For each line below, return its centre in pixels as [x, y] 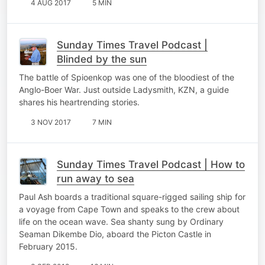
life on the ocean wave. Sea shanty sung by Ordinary [121, 221]
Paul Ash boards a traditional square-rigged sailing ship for [132, 196]
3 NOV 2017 [51, 122]
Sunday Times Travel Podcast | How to [151, 164]
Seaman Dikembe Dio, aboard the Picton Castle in [115, 234]
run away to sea [96, 178]
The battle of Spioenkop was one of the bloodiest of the [127, 77]
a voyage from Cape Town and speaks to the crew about [129, 209]
